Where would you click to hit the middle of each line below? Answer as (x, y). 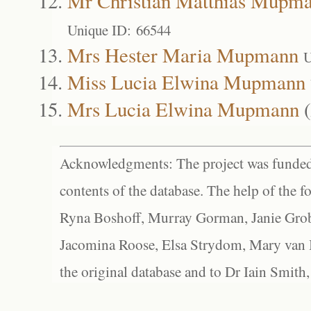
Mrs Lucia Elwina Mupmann (183, 109)
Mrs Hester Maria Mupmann (183, 54)
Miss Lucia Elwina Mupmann (186, 82)
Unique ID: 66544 (119, 30)
